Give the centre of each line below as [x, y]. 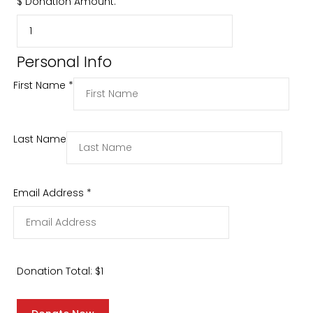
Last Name [39, 139]
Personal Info [64, 61]
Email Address [50, 193]
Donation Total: [56, 271]
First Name [41, 86]
